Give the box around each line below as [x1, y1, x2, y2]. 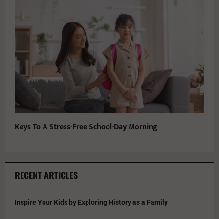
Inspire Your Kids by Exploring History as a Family [15, 198, 168, 207]
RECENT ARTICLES [15, 169, 78, 182]
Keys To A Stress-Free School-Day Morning [15, 120, 157, 134]
